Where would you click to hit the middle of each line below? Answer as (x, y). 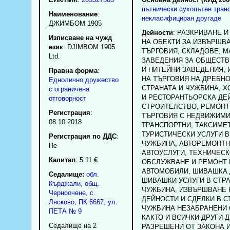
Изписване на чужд (80, 37)
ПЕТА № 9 (65, 211)
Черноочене (67, 193)
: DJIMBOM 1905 (89, 47)
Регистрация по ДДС (82, 136)
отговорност (67, 98)
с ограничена (69, 89)
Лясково (61, 202)
